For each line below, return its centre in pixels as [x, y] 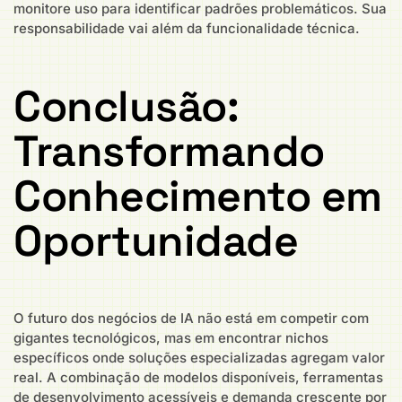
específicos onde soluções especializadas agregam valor [199, 357]
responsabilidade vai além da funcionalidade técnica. [187, 29]
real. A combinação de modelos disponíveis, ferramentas [198, 377]
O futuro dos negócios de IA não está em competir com [191, 318]
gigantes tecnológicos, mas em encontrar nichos [171, 337]
